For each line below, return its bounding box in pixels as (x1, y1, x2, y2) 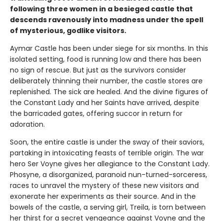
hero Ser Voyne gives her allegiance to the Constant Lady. (10, 158, 210, 169)
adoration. (10, 119, 45, 129)
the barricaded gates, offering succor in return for (10, 108, 183, 118)
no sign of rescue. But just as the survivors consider (10, 65, 186, 75)
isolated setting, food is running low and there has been (10, 54, 201, 64)
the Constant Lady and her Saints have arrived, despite (10, 97, 199, 108)
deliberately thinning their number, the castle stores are (10, 75, 203, 86)
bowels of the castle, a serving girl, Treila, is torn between (10, 202, 206, 212)
